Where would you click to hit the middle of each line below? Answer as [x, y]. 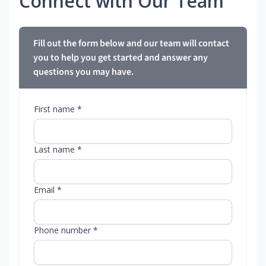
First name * [58, 109]
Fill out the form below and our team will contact [131, 44]
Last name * [58, 150]
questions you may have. [83, 72]
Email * [48, 190]
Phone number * [66, 230]
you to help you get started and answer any [121, 58]
